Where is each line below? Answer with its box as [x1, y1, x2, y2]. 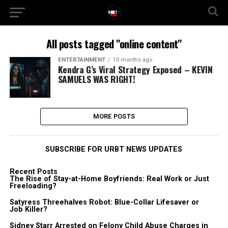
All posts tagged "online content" [46, 36, 182, 51]
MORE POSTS [93, 112, 135, 120]
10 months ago [112, 56, 152, 63]
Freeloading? [9, 182, 56, 190]
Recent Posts [9, 167, 58, 176]
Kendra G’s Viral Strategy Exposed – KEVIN [58, 63, 213, 76]
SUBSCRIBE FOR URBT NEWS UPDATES [45, 145, 183, 154]
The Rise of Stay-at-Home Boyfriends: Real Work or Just [9, 175, 209, 183]
